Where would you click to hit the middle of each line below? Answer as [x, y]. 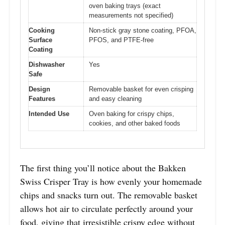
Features [42, 98]
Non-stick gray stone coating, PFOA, [143, 30]
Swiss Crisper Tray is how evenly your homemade [111, 182]
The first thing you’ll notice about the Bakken [103, 168]
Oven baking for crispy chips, [132, 114]
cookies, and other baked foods [135, 123]
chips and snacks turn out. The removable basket [109, 195]
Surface [40, 40]
